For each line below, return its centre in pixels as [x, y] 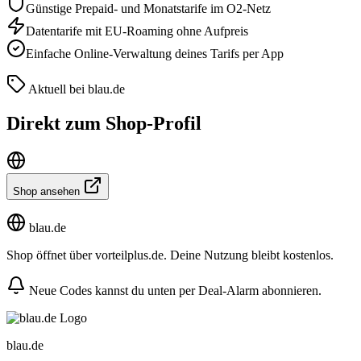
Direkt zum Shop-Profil [104, 123]
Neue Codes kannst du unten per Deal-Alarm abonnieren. [174, 290]
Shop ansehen [48, 191]
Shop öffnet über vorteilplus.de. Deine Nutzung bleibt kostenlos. [170, 255]
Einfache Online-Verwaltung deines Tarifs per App [155, 53]
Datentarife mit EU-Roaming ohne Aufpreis [137, 31]
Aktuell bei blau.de [75, 89]
